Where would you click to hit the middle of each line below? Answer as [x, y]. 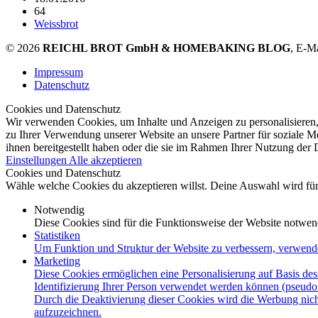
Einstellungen [37, 160]
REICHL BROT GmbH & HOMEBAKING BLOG [166, 48]
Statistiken [57, 235]
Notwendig [59, 209]
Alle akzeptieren [105, 160]
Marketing [57, 261]
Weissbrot [56, 23]
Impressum [59, 72]
